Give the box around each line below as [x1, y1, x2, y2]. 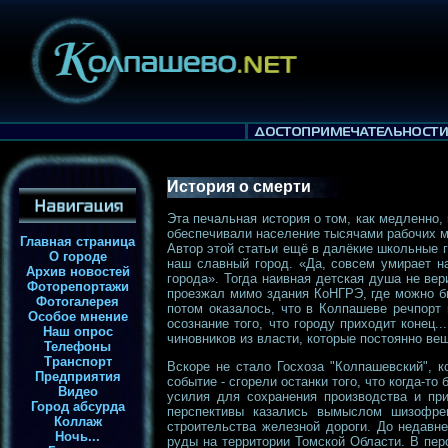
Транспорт [43, 354, 112, 369]
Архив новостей [25, 264, 130, 279]
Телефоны [44, 339, 111, 354]
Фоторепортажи [26, 279, 129, 294]
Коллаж [53, 414, 102, 429]
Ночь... [55, 429, 100, 444]
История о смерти [167, 178, 311, 195]
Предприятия [34, 369, 121, 384]
